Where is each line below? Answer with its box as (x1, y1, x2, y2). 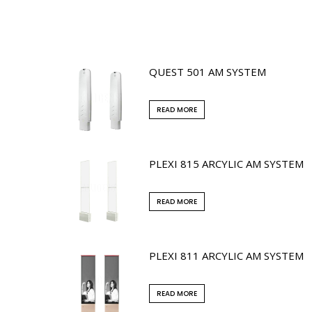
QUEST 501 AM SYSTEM (149, 64, 266, 79)
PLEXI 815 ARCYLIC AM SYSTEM (149, 156, 304, 171)
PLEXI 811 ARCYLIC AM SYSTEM (149, 248, 304, 263)
